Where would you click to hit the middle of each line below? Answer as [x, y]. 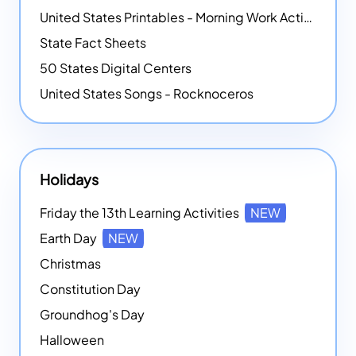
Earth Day [70, 238]
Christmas [70, 264]
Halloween [72, 340]
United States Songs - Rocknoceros [147, 94]
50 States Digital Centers [116, 68]
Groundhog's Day [92, 315]
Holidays [69, 180]
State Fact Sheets [93, 43]
